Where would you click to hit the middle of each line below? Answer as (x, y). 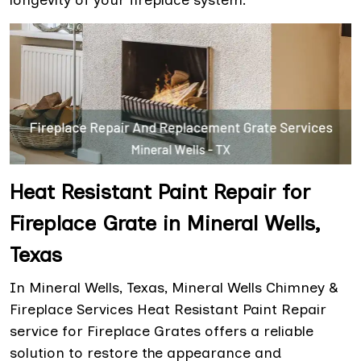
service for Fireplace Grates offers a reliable (162, 331)
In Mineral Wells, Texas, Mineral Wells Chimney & (174, 287)
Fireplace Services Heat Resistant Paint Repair (168, 309)
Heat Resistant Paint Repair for (160, 191)
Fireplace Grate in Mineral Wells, (165, 223)
